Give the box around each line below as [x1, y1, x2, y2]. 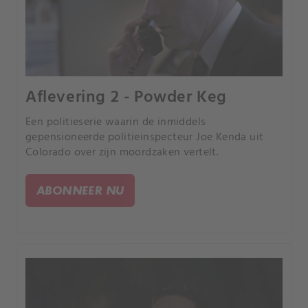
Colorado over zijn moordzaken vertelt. [25, 144, 219, 162]
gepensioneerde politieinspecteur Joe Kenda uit [25, 129, 264, 147]
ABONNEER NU [36, 183, 124, 198]
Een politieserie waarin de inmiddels [25, 113, 206, 132]
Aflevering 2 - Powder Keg [25, 85, 227, 111]
